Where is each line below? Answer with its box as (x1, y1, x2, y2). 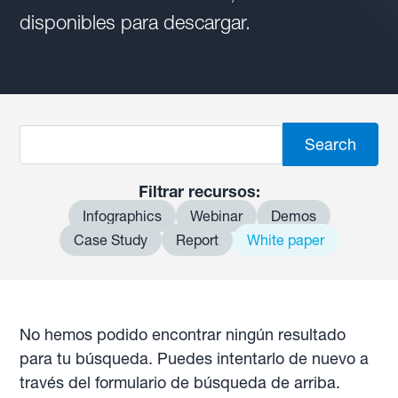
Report (176, 231, 219, 249)
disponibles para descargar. (20, 11, 251, 35)
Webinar (189, 207, 243, 225)
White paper (247, 231, 324, 249)
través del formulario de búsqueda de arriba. (20, 372, 341, 393)
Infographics (82, 207, 162, 225)
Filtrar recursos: (138, 181, 260, 202)
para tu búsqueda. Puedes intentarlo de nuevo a (20, 348, 370, 369)
